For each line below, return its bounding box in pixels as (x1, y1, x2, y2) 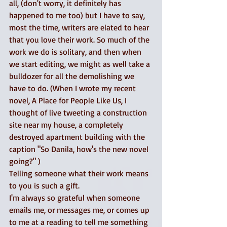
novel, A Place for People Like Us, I (9, 95, 129, 105)
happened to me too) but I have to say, (9, 10, 147, 20)
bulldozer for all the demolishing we (9, 71, 136, 81)
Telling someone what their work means (9, 168, 150, 178)
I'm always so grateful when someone (9, 193, 142, 203)
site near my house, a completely (9, 120, 125, 130)
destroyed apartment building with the (9, 132, 147, 142)
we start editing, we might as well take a (9, 59, 152, 69)
